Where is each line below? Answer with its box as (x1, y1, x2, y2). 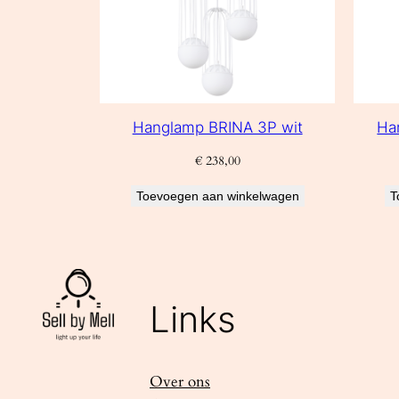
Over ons (150, 371, 210, 393)
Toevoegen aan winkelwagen (135, 188, 299, 203)
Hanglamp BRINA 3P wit (132, 118, 303, 137)
